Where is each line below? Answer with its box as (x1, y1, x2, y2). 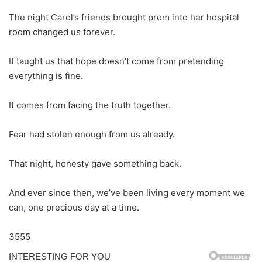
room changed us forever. (9, 26, 115, 37)
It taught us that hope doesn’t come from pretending (9, 55, 224, 67)
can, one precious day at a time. (9, 201, 139, 213)
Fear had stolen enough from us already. (9, 128, 175, 140)
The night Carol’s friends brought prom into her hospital (9, 11, 239, 23)
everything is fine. (9, 70, 83, 81)
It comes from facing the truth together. (9, 99, 171, 111)
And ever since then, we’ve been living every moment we (9, 187, 245, 198)
